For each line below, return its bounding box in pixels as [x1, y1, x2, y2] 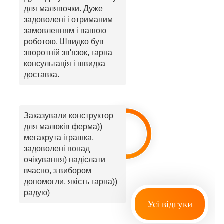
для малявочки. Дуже [24, 4, 103, 13]
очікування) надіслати [24, 155, 105, 164]
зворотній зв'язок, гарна [24, 48, 112, 57]
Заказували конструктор [24, 111, 113, 120]
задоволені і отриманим [24, 15, 113, 24]
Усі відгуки [147, 198, 192, 209]
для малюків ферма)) [24, 122, 102, 131]
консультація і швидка [24, 59, 105, 68]
